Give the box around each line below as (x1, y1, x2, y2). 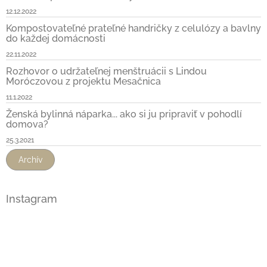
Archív (18, 155, 42, 165)
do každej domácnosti (6, 33, 105, 45)
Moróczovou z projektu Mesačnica (6, 76, 161, 88)
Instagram (6, 193, 57, 206)
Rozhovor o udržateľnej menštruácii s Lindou (6, 66, 207, 77)
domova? (6, 119, 48, 131)
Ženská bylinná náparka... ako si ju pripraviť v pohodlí (6, 108, 242, 120)
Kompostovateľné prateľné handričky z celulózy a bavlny (6, 23, 261, 35)
